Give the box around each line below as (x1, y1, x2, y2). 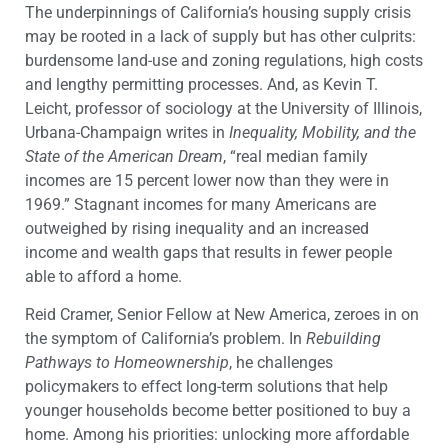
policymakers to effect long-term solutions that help (25, 377, 388, 397)
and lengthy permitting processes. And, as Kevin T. (25, 74, 378, 94)
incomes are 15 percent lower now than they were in (25, 170, 389, 190)
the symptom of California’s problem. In (25, 329, 306, 349)
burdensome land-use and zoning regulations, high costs (25, 50, 423, 70)
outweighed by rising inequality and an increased (25, 218, 369, 238)
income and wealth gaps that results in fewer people (25, 242, 392, 262)
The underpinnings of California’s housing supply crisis (25, 2, 411, 22)
